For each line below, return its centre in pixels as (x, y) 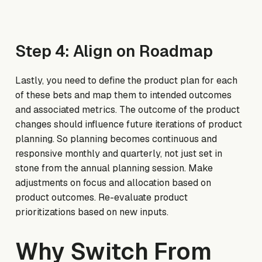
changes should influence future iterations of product (129, 125)
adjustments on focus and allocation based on (113, 183)
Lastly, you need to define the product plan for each (127, 81)
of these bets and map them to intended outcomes (124, 95)
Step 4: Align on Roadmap (114, 51)
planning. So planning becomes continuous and (116, 139)
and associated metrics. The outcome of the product (128, 110)
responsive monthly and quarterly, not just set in (119, 154)
